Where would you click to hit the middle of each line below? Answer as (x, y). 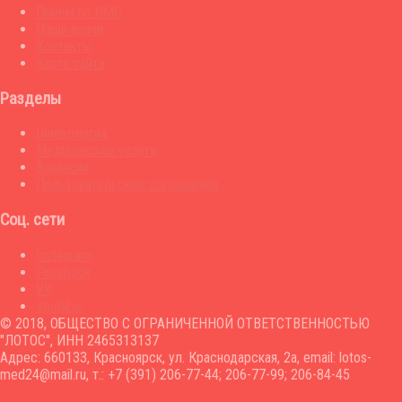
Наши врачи (70, 29)
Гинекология (71, 134)
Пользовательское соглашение (127, 185)
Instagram (64, 255)
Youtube (59, 306)
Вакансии (62, 168)
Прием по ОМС (79, 12)
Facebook (64, 272)
